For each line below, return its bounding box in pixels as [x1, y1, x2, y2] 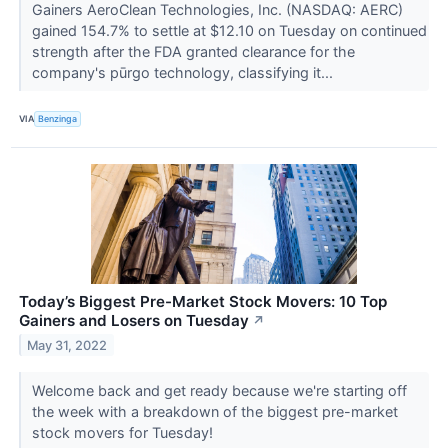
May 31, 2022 [27, 337, 108, 353]
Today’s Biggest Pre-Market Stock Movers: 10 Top [19, 291, 387, 311]
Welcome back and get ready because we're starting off [31, 381, 407, 399]
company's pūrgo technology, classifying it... [31, 63, 337, 81]
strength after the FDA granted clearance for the [31, 42, 355, 60]
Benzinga [38, 113, 78, 125]
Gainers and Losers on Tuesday [19, 310, 249, 330]
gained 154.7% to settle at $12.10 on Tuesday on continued [31, 21, 427, 39]
